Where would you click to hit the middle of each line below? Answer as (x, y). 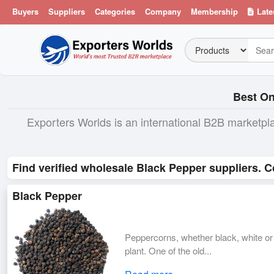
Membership (214, 11)
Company (163, 11)
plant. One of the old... (168, 251)
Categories (115, 11)
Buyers (25, 11)
